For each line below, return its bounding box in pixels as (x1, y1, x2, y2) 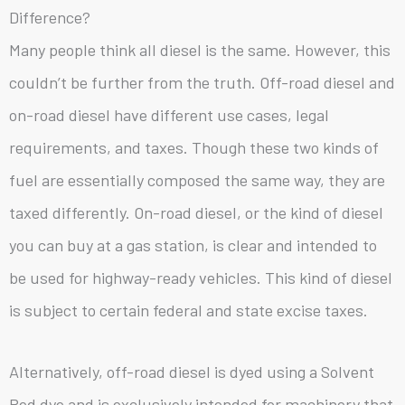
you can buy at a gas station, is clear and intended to (9, 235, 377, 256)
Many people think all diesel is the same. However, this (9, 40, 391, 61)
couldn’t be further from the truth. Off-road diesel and (9, 72, 395, 93)
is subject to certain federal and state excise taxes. (9, 300, 368, 321)
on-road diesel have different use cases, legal (9, 105, 329, 126)
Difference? (9, 7, 90, 28)
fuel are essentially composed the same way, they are (9, 170, 385, 191)
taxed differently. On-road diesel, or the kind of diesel (9, 202, 383, 223)
